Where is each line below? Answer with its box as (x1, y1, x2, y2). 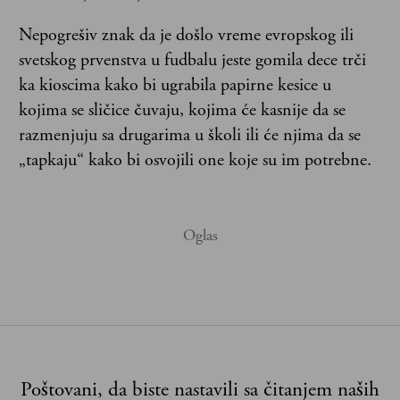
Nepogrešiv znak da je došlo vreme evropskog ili (19, 23, 354, 46)
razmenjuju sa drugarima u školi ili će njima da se (19, 123, 361, 146)
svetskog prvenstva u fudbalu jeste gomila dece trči (19, 48, 366, 71)
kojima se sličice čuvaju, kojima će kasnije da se (19, 98, 346, 121)
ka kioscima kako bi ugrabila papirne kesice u (19, 73, 331, 96)
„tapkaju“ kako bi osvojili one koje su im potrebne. (19, 148, 371, 171)
